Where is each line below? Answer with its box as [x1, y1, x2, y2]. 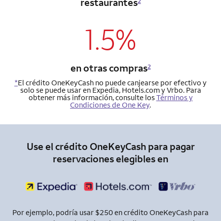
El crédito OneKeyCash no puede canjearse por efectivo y [18, 77, 207, 87]
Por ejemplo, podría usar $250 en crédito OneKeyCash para [12, 208, 209, 218]
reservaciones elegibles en [53, 152, 168, 165]
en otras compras [70, 61, 147, 74]
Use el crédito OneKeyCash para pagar [26, 140, 195, 152]
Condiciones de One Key [70, 100, 149, 110]
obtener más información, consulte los [28, 92, 156, 102]
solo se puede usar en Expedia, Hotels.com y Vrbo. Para [20, 85, 201, 95]
